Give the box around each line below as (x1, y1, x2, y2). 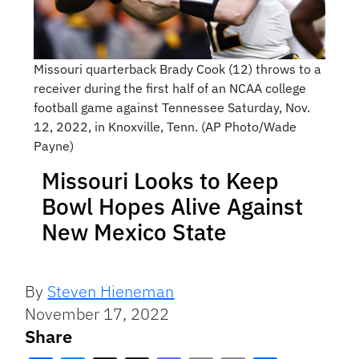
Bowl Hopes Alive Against (42, 192, 303, 222)
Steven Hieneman (47, 280, 175, 303)
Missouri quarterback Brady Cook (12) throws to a (33, 61, 321, 78)
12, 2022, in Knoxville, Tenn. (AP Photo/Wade (33, 119, 296, 135)
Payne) (33, 138, 74, 155)
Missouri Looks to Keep (42, 166, 279, 196)
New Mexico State (42, 217, 227, 248)
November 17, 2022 (25, 303, 170, 325)
